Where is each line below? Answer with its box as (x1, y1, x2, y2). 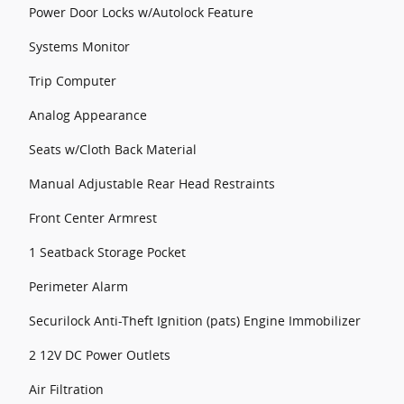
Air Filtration (29, 381, 104, 398)
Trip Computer (29, 72, 116, 89)
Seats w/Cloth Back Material (29, 141, 197, 158)
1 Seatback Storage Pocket (29, 243, 186, 261)
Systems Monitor (29, 38, 130, 55)
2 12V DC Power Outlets (29, 346, 170, 363)
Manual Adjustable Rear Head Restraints (29, 175, 275, 192)
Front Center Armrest (29, 209, 157, 226)
